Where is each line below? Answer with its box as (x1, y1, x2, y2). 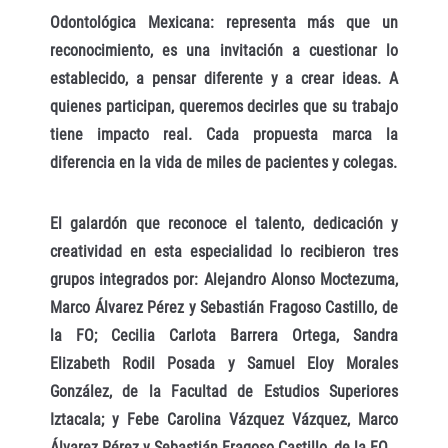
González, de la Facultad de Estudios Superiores (50, 382, 398, 402)
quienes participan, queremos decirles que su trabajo (50, 97, 398, 117)
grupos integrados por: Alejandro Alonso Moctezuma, (50, 270, 398, 290)
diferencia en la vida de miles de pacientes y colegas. (50, 153, 397, 173)
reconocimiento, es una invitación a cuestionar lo (50, 41, 398, 61)
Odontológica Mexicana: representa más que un (50, 13, 398, 33)
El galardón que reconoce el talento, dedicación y (50, 214, 398, 234)
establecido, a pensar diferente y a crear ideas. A (50, 69, 398, 89)
